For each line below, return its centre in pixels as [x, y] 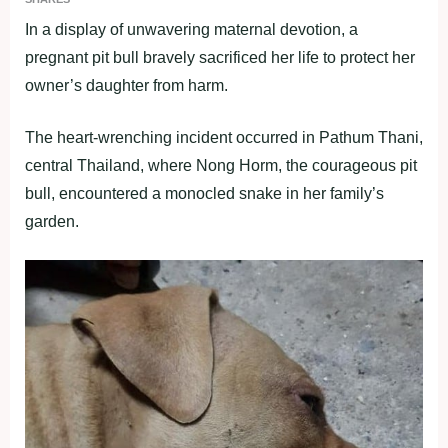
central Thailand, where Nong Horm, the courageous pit [221, 165]
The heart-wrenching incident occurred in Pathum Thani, [224, 137]
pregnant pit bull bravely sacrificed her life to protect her [220, 57]
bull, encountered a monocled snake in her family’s [204, 193]
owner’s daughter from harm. [126, 85]
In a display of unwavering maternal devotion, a [191, 29]
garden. [52, 221]
